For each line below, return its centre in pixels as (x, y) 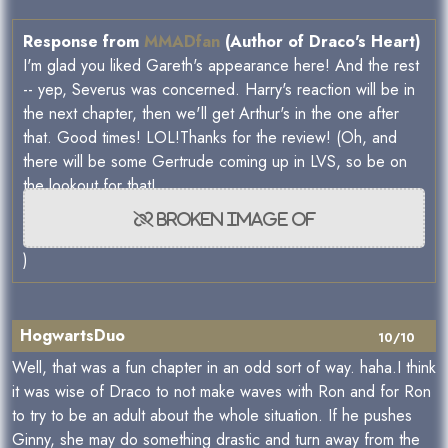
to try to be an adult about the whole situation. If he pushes (212, 416)
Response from (83, 42)
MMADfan (182, 42)
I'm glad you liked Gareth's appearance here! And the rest (221, 66)
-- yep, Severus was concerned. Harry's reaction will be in (219, 90)
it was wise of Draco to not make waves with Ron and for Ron (221, 392)
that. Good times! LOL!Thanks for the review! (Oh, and (210, 138)
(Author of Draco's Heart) (320, 42)
